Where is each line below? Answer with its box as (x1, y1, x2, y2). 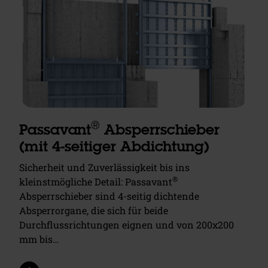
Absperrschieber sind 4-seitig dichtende (19, 189, 199, 202)
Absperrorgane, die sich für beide (19, 203, 168, 217)
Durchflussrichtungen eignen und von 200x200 (19, 218, 234, 231)
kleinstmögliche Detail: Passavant (19, 175, 172, 188)
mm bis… (19, 232, 59, 245)
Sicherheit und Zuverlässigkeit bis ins (19, 160, 190, 173)
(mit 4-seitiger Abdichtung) (19, 139, 210, 154)
